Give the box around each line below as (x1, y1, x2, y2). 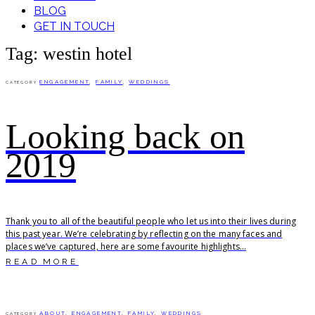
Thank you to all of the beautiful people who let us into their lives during (6, 214, 296, 227)
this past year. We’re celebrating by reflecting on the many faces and (6, 227, 283, 240)
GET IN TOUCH (34, 20, 115, 33)
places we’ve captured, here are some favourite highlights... (6, 240, 247, 252)
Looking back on (6, 116, 245, 156)
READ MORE (6, 256, 79, 266)
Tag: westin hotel (6, 44, 132, 65)
